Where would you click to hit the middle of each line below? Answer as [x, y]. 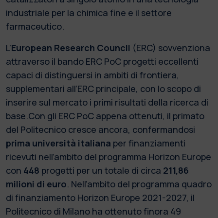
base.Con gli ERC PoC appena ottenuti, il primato [105, 116]
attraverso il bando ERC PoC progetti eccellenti [102, 61]
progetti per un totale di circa [101, 170]
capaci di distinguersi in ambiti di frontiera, [92, 75]
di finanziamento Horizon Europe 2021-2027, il [100, 197]
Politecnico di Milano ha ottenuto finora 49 [93, 211]
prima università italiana [58, 143]
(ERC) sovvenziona [171, 47]
